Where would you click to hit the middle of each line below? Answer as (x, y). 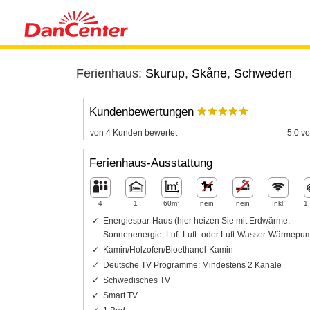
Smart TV (120, 295)
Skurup (165, 73)
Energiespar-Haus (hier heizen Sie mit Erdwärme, (196, 220)
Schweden (263, 73)
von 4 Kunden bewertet (133, 133)
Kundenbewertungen (143, 112)
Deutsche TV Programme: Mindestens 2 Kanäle (192, 265)
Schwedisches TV (136, 280)
